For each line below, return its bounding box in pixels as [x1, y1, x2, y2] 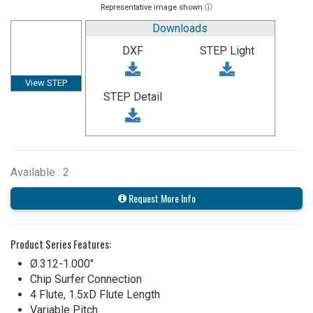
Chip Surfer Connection [30, 272, 142, 286]
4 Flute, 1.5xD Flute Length [30, 287, 160, 301]
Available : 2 [10, 165, 69, 179]
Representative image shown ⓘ [101, 2, 212, 12]
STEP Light [200, 43, 255, 57]
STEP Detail [103, 89, 163, 103]
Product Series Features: [10, 235, 111, 252]
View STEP [25, 77, 67, 88]
